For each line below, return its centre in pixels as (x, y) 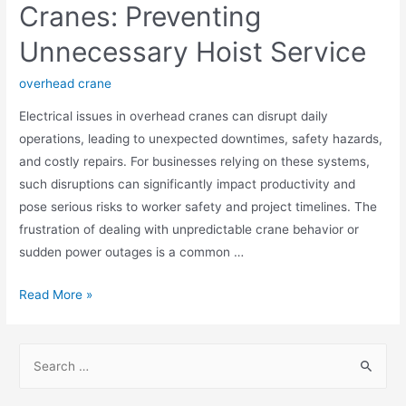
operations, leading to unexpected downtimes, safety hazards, (201, 138)
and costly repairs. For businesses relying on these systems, (195, 161)
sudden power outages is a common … (132, 251)
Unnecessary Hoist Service (193, 52)
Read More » (56, 294)
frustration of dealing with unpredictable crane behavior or (189, 229)
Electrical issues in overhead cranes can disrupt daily (174, 116)
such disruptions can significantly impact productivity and (188, 184)
